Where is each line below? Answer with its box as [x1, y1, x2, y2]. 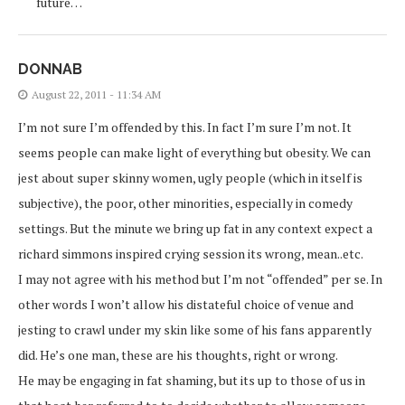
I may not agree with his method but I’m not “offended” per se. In [18, 270, 382, 288]
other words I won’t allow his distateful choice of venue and [18, 296, 353, 314]
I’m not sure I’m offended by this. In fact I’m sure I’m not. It [18, 118, 352, 137]
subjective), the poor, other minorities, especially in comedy [18, 194, 353, 212]
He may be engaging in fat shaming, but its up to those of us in [18, 372, 365, 390]
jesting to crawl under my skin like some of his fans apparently [18, 321, 372, 339]
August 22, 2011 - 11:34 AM [32, 88, 161, 102]
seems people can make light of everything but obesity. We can [18, 144, 371, 162]
